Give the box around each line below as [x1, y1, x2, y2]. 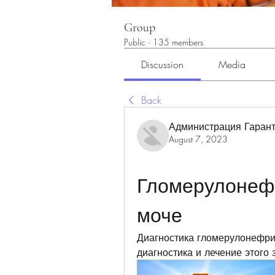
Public [124, 36, 145, 48]
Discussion [141, 58, 184, 72]
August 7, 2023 [169, 133, 228, 145]
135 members [153, 36, 203, 48]
